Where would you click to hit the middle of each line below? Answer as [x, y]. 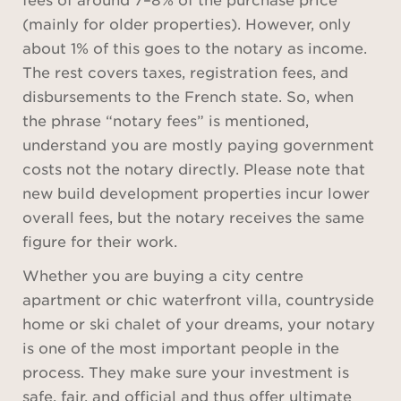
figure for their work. [100, 241]
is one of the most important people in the [181, 348]
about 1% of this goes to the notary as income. [195, 48]
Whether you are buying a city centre [163, 275]
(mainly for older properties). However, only [187, 24]
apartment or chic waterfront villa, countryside [198, 299]
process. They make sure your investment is [186, 372]
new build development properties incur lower [196, 193]
